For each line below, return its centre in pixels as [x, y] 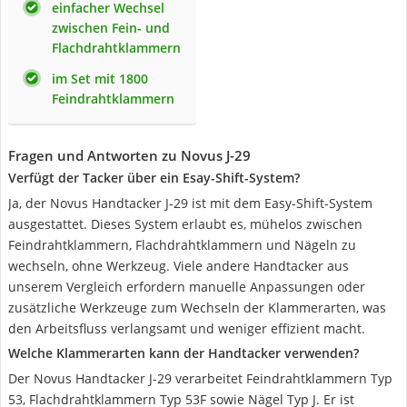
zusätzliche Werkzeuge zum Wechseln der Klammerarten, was [197, 308]
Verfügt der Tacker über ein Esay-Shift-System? [154, 178]
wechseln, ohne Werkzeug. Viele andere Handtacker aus [179, 266]
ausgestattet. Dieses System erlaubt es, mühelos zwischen [185, 224]
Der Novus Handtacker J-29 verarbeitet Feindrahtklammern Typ [200, 378]
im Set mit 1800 [100, 79]
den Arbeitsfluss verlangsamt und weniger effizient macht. [187, 328]
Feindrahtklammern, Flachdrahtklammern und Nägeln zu [182, 245]
